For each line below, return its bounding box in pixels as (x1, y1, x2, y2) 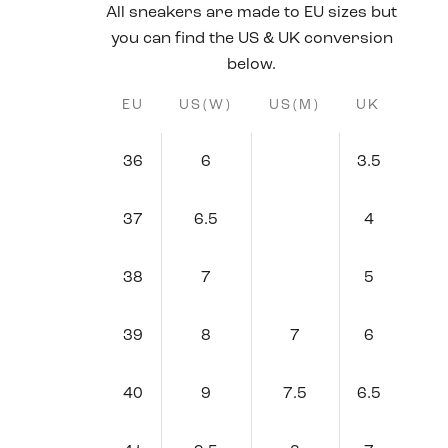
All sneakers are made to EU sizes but (106, 5, 398, 21)
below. (227, 57, 277, 73)
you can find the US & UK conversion (110, 31, 393, 47)
